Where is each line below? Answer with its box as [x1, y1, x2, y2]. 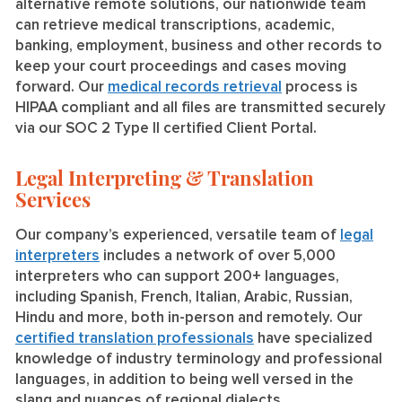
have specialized [254, 330, 372, 346]
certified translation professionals [15, 330, 254, 346]
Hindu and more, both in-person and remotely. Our [15, 310, 363, 326]
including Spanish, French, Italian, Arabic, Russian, [15, 289, 353, 305]
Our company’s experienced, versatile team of [15, 227, 340, 243]
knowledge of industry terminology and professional [15, 351, 382, 367]
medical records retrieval [108, 80, 282, 96]
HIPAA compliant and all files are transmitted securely [15, 100, 386, 117]
